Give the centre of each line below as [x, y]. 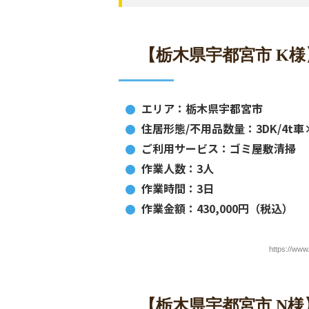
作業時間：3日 [178, 188]
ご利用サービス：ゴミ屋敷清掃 [219, 148]
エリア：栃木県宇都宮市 [202, 108]
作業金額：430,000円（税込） [217, 208]
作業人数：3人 [178, 168]
